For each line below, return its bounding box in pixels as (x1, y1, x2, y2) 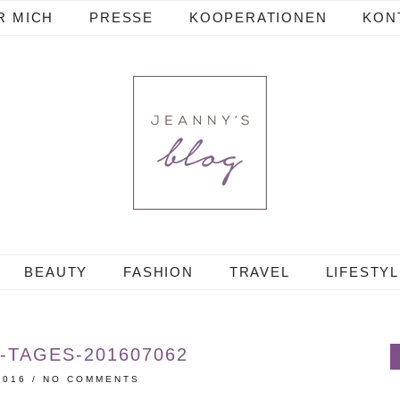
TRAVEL (229, 264, 290, 279)
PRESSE (89, 10, 154, 25)
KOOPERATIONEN (189, 10, 328, 25)
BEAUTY (24, 264, 88, 279)
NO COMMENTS (43, 374, 141, 384)
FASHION (123, 264, 194, 279)
